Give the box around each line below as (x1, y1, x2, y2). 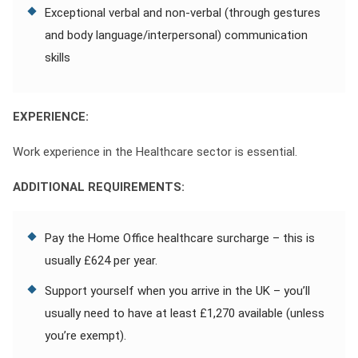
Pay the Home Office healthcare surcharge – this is (45, 231, 315, 245)
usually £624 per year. (45, 253, 157, 268)
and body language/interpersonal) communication (45, 28, 308, 42)
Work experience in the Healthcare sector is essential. (13, 145, 297, 159)
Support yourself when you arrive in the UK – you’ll (45, 284, 310, 298)
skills (45, 50, 70, 65)
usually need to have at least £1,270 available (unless (45, 306, 324, 320)
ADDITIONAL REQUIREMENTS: (13, 180, 185, 194)
